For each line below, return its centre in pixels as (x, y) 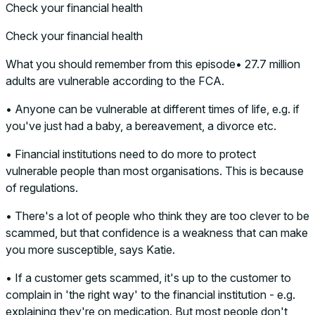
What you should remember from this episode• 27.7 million (153, 64)
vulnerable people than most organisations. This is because (155, 171)
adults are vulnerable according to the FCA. (115, 81)
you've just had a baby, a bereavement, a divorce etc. (141, 126)
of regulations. (42, 187)
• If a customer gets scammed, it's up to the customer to (148, 277)
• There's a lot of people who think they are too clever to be (157, 216)
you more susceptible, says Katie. (90, 249)
